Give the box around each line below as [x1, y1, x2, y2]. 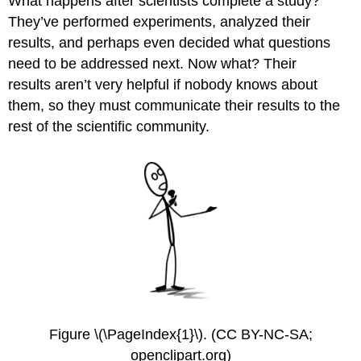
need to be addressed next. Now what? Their [8, 55, 297, 72]
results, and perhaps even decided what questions [8, 34, 331, 51]
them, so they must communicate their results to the [8, 97, 341, 114]
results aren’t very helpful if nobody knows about [8, 76, 318, 93]
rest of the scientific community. [8, 118, 210, 135]
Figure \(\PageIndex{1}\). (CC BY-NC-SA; [48, 326, 313, 342]
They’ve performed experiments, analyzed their [8, 13, 311, 30]
